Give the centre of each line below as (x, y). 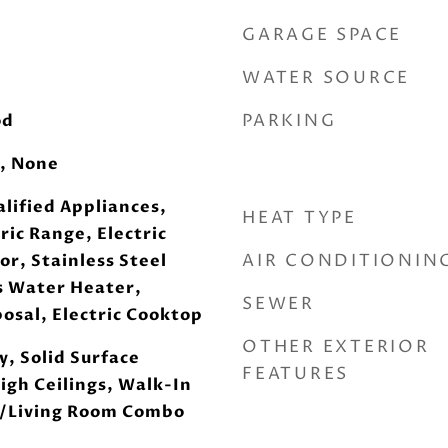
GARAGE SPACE (322, 35)
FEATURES (295, 374)
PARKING (289, 121)
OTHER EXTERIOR (336, 347)
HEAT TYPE (299, 218)
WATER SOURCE (326, 78)
